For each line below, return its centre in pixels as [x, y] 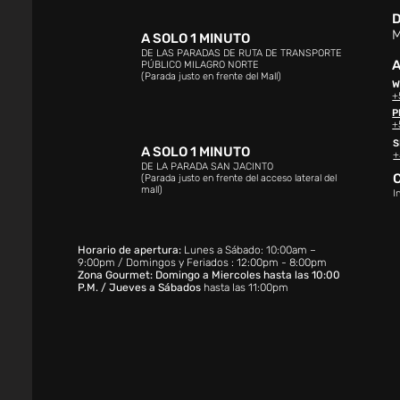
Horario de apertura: [130, 250]
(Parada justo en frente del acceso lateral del [238, 178]
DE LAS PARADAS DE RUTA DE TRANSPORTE [241, 53]
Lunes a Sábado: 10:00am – [250, 250]
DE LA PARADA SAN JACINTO [207, 167]
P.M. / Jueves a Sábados [139, 287]
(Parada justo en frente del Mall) [211, 76]
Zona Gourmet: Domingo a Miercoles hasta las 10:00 [208, 275]
